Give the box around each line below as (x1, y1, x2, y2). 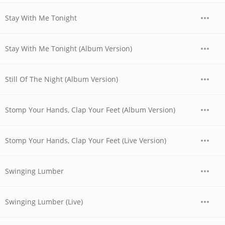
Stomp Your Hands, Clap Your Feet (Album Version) (5, 105, 175, 115)
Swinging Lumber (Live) (5, 197, 83, 206)
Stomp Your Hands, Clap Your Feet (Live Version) (5, 136, 166, 145)
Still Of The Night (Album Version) (5, 74, 118, 84)
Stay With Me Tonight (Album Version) (5, 44, 132, 53)
